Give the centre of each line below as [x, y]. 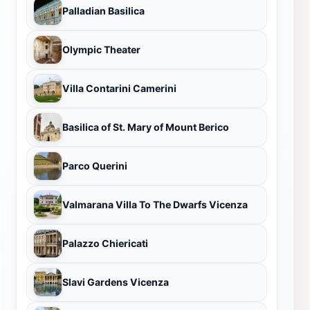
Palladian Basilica [103, 10]
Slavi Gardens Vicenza [116, 282]
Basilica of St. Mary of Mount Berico [146, 127]
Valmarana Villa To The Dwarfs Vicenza [155, 204]
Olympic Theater [101, 49]
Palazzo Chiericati [105, 243]
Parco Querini [95, 165]
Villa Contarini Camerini [119, 88]
